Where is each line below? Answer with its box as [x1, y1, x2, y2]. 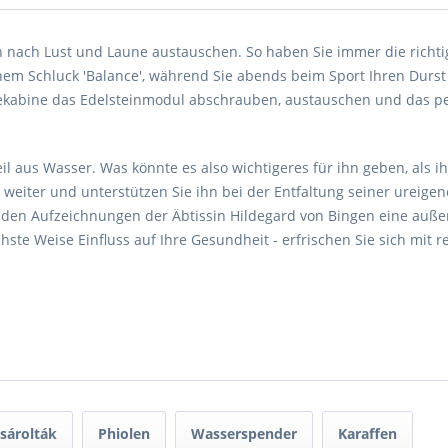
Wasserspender [191, 424, 297, 443]
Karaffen [338, 424, 397, 443]
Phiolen [98, 424, 150, 443]
